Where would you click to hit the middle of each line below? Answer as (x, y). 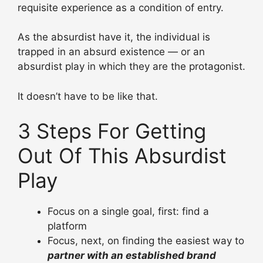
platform (67, 226)
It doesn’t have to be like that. (88, 96)
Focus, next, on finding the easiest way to (146, 241)
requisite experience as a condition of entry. (121, 7)
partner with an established (117, 256)
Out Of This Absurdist (122, 156)
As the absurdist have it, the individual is (114, 37)
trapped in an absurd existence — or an (111, 52)
